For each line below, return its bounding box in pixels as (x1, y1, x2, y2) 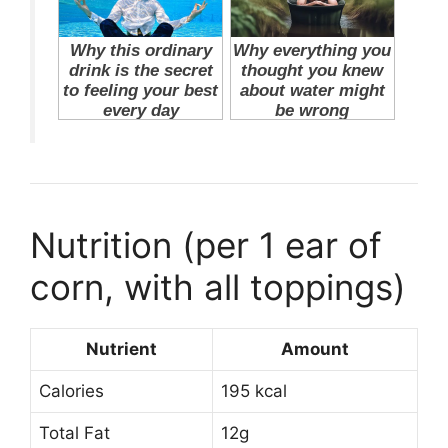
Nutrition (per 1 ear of (30, 224, 382, 267)
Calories (39, 381, 104, 402)
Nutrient (86, 339, 157, 360)
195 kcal (221, 381, 287, 402)
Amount (281, 339, 349, 360)
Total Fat (39, 423, 110, 444)
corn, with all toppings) (30, 266, 406, 309)
